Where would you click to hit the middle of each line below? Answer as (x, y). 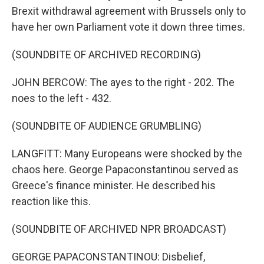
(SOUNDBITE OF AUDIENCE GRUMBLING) (107, 126)
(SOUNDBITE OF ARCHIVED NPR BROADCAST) (119, 229)
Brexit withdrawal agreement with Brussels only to (129, 11)
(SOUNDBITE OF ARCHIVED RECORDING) (106, 55)
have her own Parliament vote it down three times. (128, 27)
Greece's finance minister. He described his (114, 186)
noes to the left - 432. (62, 98)
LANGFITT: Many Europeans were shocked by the (127, 154)
